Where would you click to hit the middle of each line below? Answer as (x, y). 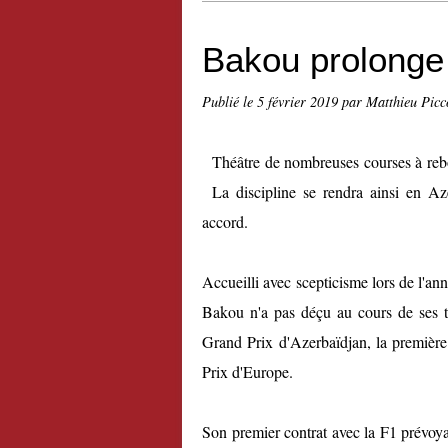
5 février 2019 (299, 101)
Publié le (229, 101)
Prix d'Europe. (247, 371)
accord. (225, 221)
